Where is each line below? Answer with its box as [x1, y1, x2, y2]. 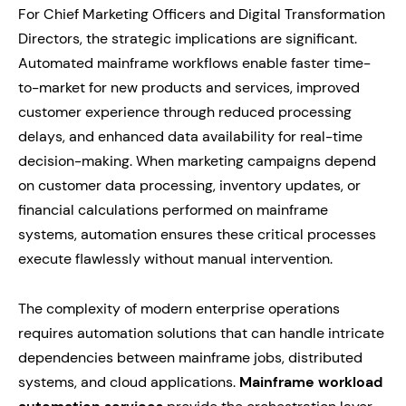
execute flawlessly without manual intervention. [18, 249, 333, 268]
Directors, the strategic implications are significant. [18, 29, 357, 48]
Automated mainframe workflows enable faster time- [18, 53, 371, 72]
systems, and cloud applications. [18, 372, 239, 391]
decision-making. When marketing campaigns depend [18, 151, 376, 170]
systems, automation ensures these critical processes [18, 225, 376, 244]
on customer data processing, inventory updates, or [18, 176, 361, 195]
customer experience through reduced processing [18, 102, 352, 121]
